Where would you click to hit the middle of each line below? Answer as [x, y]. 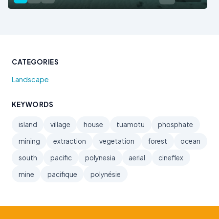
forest [158, 141]
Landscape [30, 79]
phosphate [176, 125]
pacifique [62, 174]
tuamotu [131, 125]
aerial [137, 157]
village [60, 125]
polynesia [100, 157]
